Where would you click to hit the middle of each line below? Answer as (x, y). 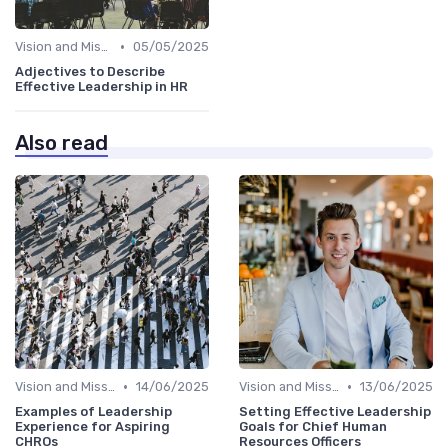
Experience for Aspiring (92, 427)
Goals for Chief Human (313, 427)
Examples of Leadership (93, 412)
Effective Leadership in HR (101, 87)
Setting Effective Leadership (335, 412)
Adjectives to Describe (90, 72)
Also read (61, 143)
